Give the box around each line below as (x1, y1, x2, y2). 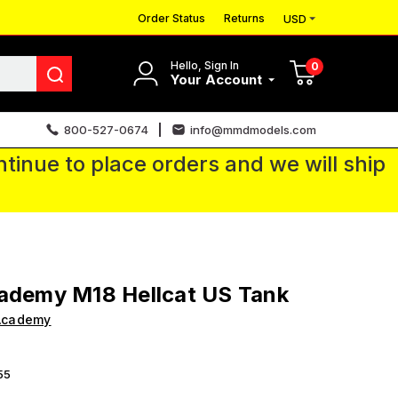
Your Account (171, 70, 266, 88)
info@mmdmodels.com (190, 122, 316, 137)
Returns (224, 12, 265, 25)
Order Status (138, 12, 205, 25)
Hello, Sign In (171, 58, 239, 72)
